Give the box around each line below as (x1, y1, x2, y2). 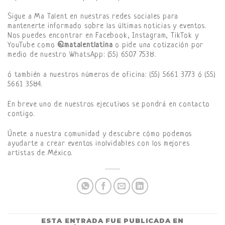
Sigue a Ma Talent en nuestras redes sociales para (8, 13, 179, 22)
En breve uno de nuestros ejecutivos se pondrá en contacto (8, 100, 210, 109)
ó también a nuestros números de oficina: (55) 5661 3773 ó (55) (8, 71, 216, 80)
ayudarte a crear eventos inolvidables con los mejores (8, 139, 190, 148)
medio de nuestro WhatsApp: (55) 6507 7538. (8, 51, 156, 60)
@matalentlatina (57, 41, 113, 50)
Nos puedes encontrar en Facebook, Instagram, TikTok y (8, 32, 199, 41)
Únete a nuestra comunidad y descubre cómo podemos (8, 130, 192, 139)
